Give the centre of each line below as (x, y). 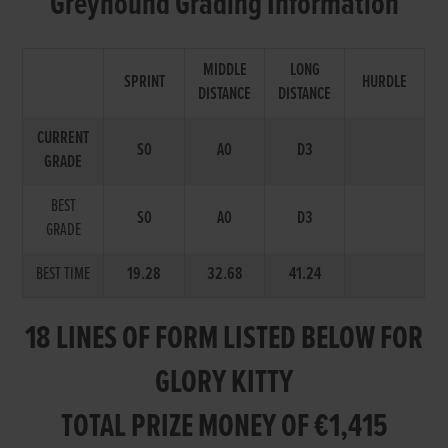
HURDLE (385, 82)
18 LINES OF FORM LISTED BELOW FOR (224, 339)
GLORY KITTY (224, 383)
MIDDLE (224, 70)
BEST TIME (63, 274)
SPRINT (144, 82)
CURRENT (63, 138)
